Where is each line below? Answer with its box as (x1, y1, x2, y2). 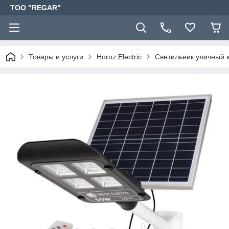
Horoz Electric (97, 53, 142, 61)
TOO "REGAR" (10, 4, 61, 12)
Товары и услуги (29, 53, 83, 61)
